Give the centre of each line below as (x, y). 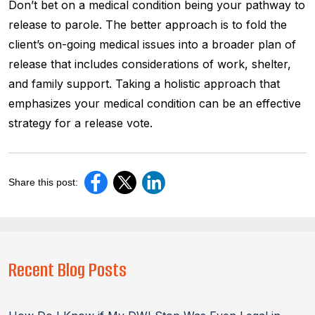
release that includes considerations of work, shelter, (150, 64)
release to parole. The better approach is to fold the (148, 25)
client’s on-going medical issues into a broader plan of (152, 44)
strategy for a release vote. (81, 123)
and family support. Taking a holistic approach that (144, 84)
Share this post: (43, 182)
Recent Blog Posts (67, 270)
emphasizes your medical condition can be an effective (155, 103)
